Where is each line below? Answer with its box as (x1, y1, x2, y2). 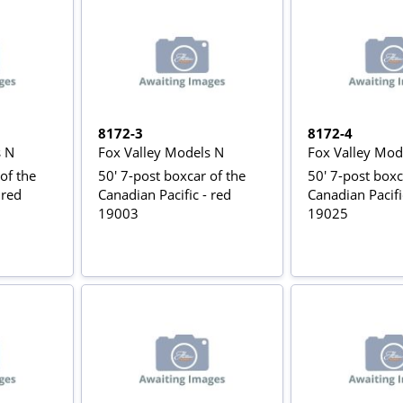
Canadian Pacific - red (97, 184, 231, 203)
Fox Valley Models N (97, 142, 224, 161)
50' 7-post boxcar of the (97, 166, 246, 184)
